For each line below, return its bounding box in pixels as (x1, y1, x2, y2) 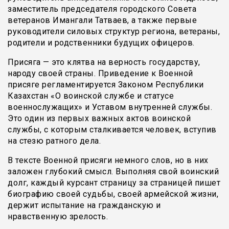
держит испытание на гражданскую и (8, 200, 161, 211)
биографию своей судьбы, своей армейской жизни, (8, 189, 218, 199)
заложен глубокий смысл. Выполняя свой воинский (8, 167, 219, 177)
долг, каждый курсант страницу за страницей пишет (8, 178, 220, 188)
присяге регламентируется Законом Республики (8, 80, 204, 90)
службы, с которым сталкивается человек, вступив (8, 125, 217, 135)
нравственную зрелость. (8, 212, 108, 222)
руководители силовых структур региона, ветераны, (8, 27, 220, 37)
